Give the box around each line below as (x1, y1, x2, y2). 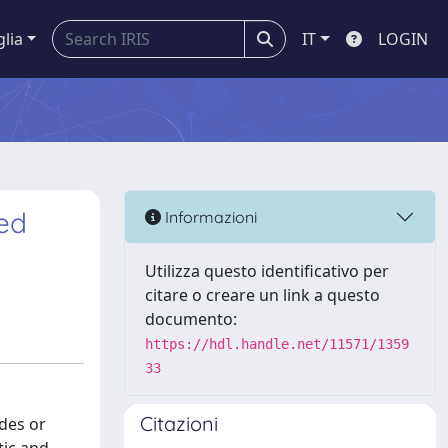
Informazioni (161, 206, 257, 227)
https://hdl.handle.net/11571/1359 (145, 336, 409, 352)
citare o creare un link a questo (145, 284, 380, 306)
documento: (145, 308, 237, 330)
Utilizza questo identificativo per (145, 260, 389, 282)
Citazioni (140, 411, 218, 436)
